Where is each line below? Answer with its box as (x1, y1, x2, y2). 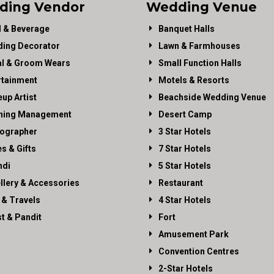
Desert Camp (158, 109, 212, 119)
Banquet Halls (158, 23, 215, 34)
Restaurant (158, 177, 203, 188)
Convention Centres (158, 246, 239, 256)
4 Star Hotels (158, 194, 211, 205)
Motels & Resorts (158, 75, 229, 85)
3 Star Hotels (158, 126, 211, 136)
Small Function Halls (158, 57, 242, 68)
